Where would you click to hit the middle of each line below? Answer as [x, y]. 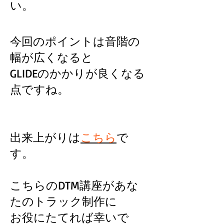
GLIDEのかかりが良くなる [77, 73]
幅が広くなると [51, 57]
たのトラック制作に [63, 201]
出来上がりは [45, 137]
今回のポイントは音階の [75, 41]
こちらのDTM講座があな [74, 185]
